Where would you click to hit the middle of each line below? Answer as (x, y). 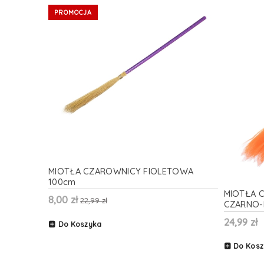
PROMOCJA (73, 12)
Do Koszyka (80, 224)
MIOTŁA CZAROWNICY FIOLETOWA (121, 171)
